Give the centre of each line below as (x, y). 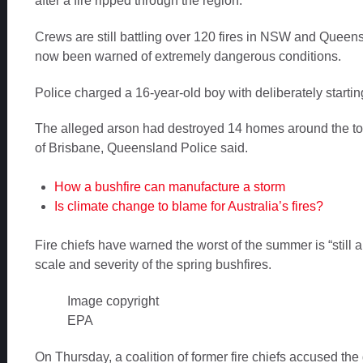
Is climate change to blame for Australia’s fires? (188, 207)
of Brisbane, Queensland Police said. (141, 148)
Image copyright (113, 301)
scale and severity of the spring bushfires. (153, 265)
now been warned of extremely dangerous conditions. (188, 56)
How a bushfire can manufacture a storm (169, 187)
